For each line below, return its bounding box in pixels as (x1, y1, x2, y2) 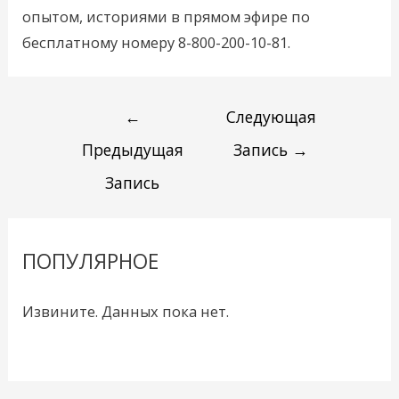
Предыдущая (81, 139, 183, 161)
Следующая (225, 106, 316, 128)
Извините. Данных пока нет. (22, 301, 230, 322)
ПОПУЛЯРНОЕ (22, 248, 159, 276)
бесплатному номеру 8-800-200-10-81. (22, 31, 291, 53)
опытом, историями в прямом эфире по (22, 5, 311, 27)
